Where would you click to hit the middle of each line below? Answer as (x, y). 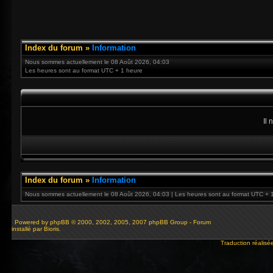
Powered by (31, 222)
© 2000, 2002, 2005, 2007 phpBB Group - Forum (140, 222)
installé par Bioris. (36, 229)
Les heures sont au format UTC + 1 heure (84, 70)
